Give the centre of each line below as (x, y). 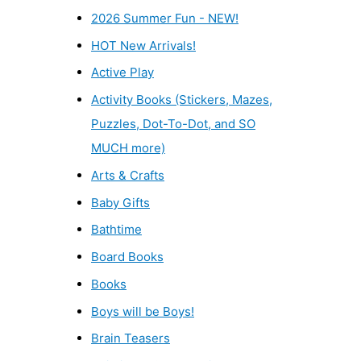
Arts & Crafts (128, 175)
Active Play (122, 73)
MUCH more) (128, 148)
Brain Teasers (131, 338)
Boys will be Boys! (143, 311)
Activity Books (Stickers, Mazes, (182, 100)
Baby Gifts (120, 202)
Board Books (127, 257)
